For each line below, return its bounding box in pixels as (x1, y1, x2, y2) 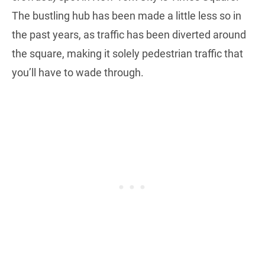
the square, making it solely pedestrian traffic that (12, 47, 243, 60)
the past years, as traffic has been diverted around (12, 28, 246, 41)
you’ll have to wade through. (12, 66, 144, 79)
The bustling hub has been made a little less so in (12, 9, 241, 22)
